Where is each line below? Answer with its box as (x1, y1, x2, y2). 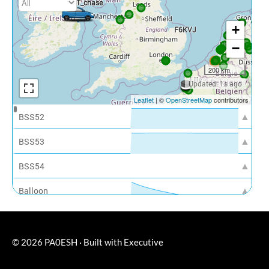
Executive (124, 236, 163, 247)
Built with (82, 236, 124, 247)
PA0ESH (44, 236, 77, 247)
